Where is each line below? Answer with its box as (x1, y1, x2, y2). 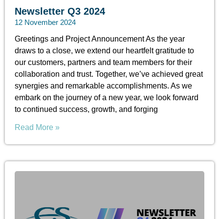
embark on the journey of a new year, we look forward (15, 93, 198, 102)
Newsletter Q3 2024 (15, 6, 105, 17)
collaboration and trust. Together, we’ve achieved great (15, 70, 203, 79)
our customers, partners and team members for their (15, 58, 192, 67)
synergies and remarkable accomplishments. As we (15, 82, 192, 90)
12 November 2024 (15, 18, 76, 27)
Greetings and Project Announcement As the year (15, 35, 185, 44)
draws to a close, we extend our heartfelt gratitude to (15, 46, 194, 55)
